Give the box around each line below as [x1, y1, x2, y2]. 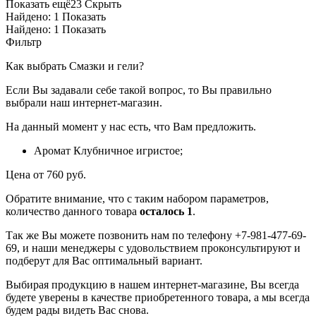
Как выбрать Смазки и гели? [6, 59, 144, 72]
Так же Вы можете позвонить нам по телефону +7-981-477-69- [6, 229, 306, 241]
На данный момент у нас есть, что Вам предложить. [6, 120, 256, 133]
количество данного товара [6, 205, 140, 217]
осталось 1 [140, 205, 193, 217]
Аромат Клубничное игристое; [34, 144, 183, 157]
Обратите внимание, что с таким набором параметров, [6, 192, 269, 205]
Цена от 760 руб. [6, 168, 86, 181]
